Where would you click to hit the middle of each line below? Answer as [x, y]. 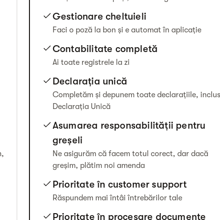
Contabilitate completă [105, 49]
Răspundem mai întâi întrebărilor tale [117, 198]
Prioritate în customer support [119, 184]
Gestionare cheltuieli [99, 16]
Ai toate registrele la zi [91, 62]
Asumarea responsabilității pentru [129, 125]
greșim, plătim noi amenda [98, 165]
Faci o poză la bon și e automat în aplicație [127, 30]
